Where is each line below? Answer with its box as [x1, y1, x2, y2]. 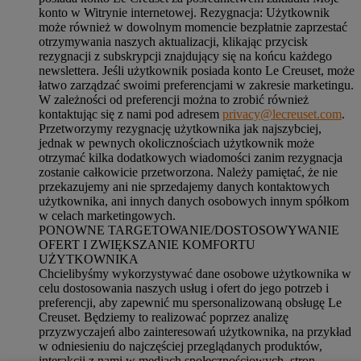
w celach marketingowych [39, 208, 172, 222]
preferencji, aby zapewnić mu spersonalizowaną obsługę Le [39, 295, 342, 309]
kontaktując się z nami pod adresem [39, 106, 222, 121]
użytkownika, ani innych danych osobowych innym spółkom [39, 193, 349, 208]
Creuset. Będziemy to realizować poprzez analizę [39, 309, 288, 324]
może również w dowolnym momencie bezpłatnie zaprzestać [39, 19, 347, 34]
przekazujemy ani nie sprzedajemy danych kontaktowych [39, 179, 330, 193]
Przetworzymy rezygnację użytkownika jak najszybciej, [39, 121, 322, 135]
